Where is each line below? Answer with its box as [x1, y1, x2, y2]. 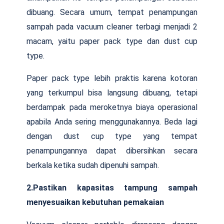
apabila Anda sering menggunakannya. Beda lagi [26, 116, 197, 126]
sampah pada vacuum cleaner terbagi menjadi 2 [26, 21, 197, 31]
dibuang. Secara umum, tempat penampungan [26, 7, 197, 17]
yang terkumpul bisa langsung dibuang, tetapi [26, 87, 197, 97]
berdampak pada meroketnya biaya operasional [26, 102, 197, 112]
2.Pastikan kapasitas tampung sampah [26, 182, 197, 192]
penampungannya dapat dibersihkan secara [26, 145, 197, 155]
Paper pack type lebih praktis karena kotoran [26, 73, 197, 83]
